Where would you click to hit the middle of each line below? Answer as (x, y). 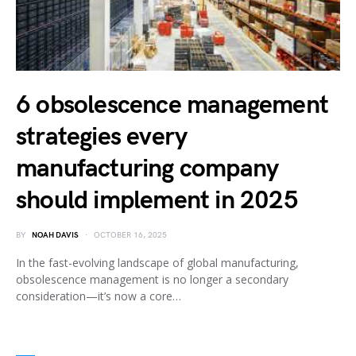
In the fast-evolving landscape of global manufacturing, (157, 262)
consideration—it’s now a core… (99, 296)
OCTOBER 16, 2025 (130, 235)
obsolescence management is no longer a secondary (152, 279)
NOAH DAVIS (55, 235)
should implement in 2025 (157, 200)
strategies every (102, 137)
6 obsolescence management (172, 105)
